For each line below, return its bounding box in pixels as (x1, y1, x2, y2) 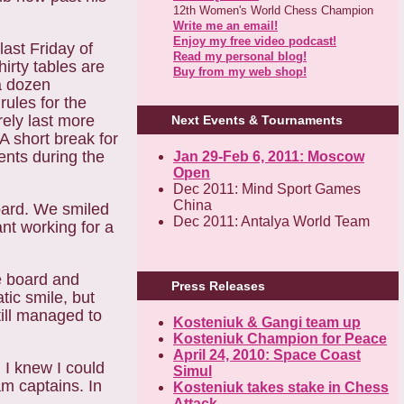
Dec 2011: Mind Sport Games (173, 181, 361, 197)
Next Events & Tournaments (171, 113, 343, 128)
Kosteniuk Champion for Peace (173, 331, 387, 347)
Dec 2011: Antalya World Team (173, 214, 370, 230)
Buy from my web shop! (173, 64, 307, 78)
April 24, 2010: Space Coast (173, 347, 361, 363)
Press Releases (171, 279, 265, 294)
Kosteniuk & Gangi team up (173, 315, 361, 331)
